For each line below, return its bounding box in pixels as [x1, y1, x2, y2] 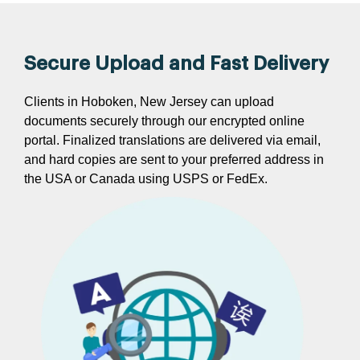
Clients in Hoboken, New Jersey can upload [24, 95, 274, 109]
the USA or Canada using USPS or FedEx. [24, 172, 268, 186]
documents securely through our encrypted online [24, 114, 305, 129]
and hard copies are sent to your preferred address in [24, 153, 324, 167]
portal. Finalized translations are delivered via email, [24, 133, 321, 148]
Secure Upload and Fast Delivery [24, 54, 329, 74]
